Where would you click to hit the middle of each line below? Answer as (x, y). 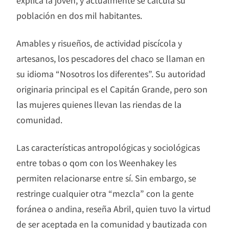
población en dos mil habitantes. (79, 16)
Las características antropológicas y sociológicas (108, 147)
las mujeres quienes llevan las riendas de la (99, 105)
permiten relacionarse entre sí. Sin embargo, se (106, 178)
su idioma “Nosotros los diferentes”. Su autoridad (111, 74)
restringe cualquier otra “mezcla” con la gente (105, 193)
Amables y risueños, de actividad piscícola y (99, 43)
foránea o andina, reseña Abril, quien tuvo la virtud (113, 209)
